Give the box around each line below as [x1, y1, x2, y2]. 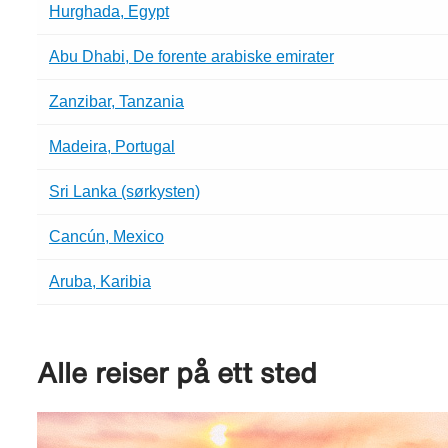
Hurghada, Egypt [49, 2, 169, 20]
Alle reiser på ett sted [37, 357, 317, 387]
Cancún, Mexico [49, 227, 164, 245]
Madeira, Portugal [49, 137, 175, 155]
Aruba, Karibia [49, 272, 151, 290]
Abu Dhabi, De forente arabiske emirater [49, 47, 334, 65]
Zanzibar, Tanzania [49, 92, 184, 110]
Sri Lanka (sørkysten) [49, 182, 200, 200]
